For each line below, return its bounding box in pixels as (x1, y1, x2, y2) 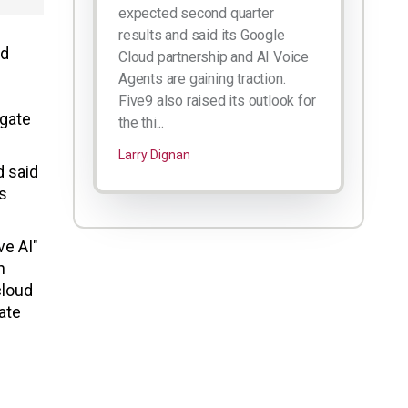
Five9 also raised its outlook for (118, 92, 316, 110)
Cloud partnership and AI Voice (118, 48, 310, 66)
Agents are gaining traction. (118, 70, 286, 88)
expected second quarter (118, 5, 274, 23)
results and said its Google (118, 26, 285, 45)
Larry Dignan (118, 148, 190, 163)
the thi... (118, 114, 164, 132)
